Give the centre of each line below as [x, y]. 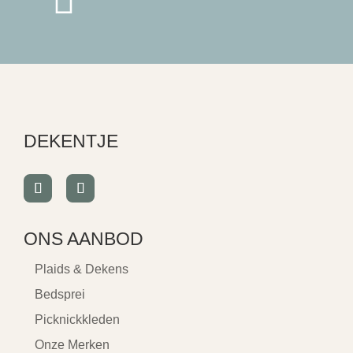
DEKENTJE [71, 141]
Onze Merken [72, 344]
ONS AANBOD [84, 238]
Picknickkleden [77, 319]
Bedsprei [60, 294]
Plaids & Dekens [82, 269]
